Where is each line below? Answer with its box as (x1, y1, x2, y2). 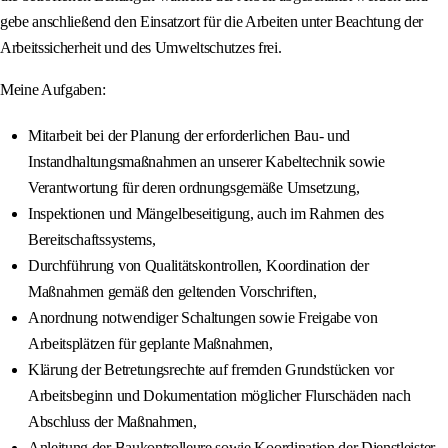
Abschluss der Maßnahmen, (28, 413, 197, 431)
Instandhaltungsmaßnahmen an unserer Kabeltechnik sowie (28, 153, 385, 171)
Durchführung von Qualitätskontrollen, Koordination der (28, 257, 369, 275)
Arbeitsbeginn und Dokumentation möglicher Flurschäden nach (28, 387, 411, 405)
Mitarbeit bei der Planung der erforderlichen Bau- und (28, 127, 351, 145)
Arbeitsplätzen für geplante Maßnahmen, (28, 335, 273, 353)
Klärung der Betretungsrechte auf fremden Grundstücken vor (28, 361, 394, 379)
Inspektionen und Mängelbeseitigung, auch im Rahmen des (28, 205, 384, 223)
